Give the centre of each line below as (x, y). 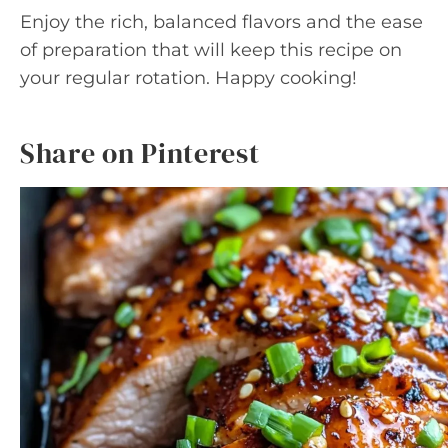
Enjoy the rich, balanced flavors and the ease (221, 22)
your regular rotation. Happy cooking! (188, 78)
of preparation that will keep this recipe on (211, 50)
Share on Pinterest (140, 153)
